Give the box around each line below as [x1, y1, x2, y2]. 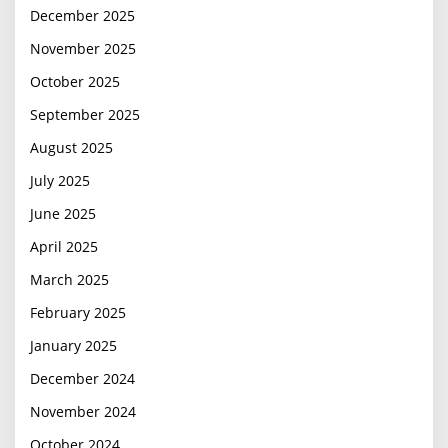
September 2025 [30, 105, 140, 124]
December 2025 [30, 6, 135, 25]
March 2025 [30, 270, 109, 289]
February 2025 [30, 303, 126, 322]
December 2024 [30, 369, 135, 388]
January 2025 [30, 336, 117, 355]
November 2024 [30, 402, 136, 421]
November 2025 [30, 39, 136, 58]
